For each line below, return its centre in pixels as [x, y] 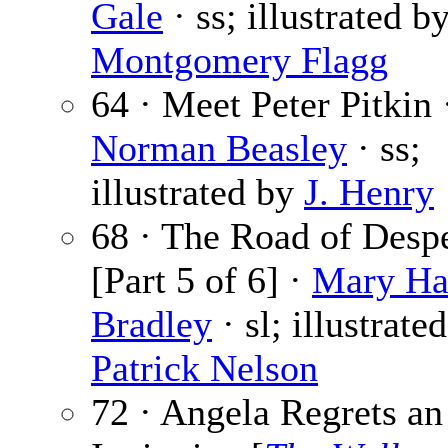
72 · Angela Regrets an [267, 412]
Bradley [151, 324]
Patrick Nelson [204, 368]
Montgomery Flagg [239, 60]
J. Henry [369, 192]
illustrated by [197, 192]
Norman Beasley [219, 148]
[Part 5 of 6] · [201, 280]
